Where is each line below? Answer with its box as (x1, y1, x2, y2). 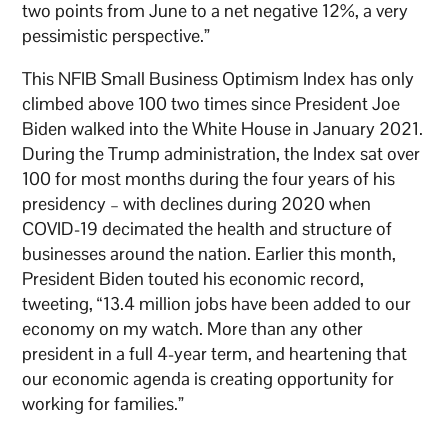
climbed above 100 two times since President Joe (22, 92, 401, 116)
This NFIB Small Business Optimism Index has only (22, 67, 415, 91)
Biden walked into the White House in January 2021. (22, 117, 424, 141)
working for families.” (22, 392, 185, 416)
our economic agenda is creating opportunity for (22, 367, 395, 391)
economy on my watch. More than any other (22, 317, 364, 341)
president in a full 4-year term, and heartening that (22, 342, 408, 366)
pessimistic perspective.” (22, 24, 211, 48)
